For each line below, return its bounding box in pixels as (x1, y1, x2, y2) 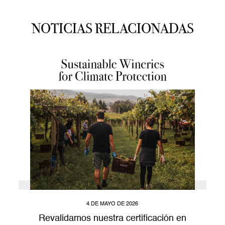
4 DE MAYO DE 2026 (86, 200, 139, 207)
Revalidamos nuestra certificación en (38, 213, 186, 223)
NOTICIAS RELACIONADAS (31, 20, 194, 37)
